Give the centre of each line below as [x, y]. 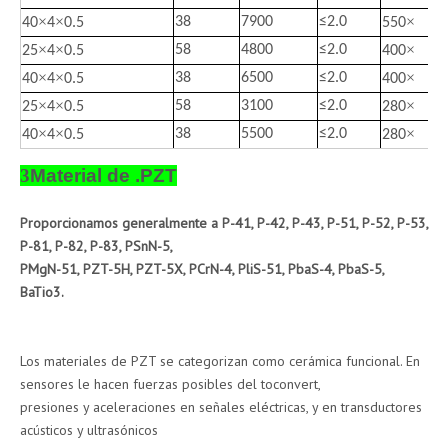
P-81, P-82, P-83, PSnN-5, [96, 246]
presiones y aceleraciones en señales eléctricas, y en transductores [221, 407]
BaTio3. [42, 292]
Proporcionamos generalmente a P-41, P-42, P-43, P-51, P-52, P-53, [224, 223]
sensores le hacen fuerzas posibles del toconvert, [170, 384]
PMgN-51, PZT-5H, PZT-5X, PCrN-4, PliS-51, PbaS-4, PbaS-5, [202, 269]
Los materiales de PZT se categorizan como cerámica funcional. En [220, 361]
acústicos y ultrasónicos [89, 430]
